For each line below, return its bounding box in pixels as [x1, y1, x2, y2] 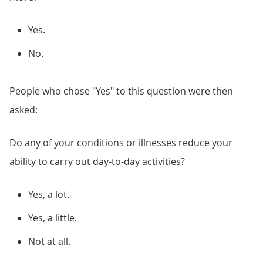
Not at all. [28, 235, 70, 248]
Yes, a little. [28, 211, 77, 224]
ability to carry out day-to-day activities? [9, 155, 185, 168]
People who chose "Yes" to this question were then [9, 85, 233, 97]
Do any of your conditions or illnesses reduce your [9, 136, 232, 149]
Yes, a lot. [28, 188, 69, 201]
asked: [9, 103, 38, 116]
